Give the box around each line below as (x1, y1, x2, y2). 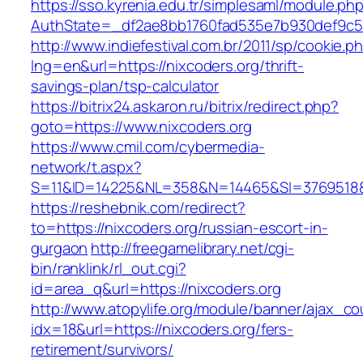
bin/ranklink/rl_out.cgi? (31, 258, 186, 280)
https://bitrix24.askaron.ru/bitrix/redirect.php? (31, 96, 340, 117)
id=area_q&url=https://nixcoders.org (31, 278, 281, 300)
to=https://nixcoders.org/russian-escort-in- (31, 217, 328, 239)
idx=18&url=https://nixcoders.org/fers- (31, 318, 294, 340)
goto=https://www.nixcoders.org (31, 116, 252, 138)
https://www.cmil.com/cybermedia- (31, 136, 265, 158)
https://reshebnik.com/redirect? (31, 197, 246, 219)
